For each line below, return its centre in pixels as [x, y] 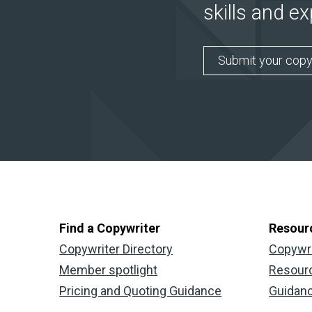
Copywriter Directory [116, 249]
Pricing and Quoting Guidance [141, 291]
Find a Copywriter [110, 228]
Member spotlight [109, 270]
